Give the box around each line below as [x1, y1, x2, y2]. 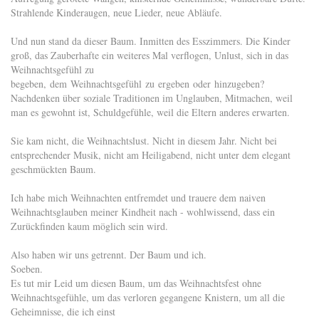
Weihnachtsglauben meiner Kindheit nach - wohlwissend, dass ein [11, 205, 275, 219]
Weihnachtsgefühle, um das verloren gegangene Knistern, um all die [11, 291, 285, 304]
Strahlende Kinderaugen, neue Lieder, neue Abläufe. [11, 6, 222, 19]
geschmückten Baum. [11, 162, 96, 176]
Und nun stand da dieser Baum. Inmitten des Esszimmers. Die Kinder [11, 34, 291, 48]
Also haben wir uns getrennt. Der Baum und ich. [11, 248, 206, 261]
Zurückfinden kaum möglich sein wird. [11, 219, 168, 233]
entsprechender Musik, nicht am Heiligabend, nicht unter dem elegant [11, 148, 291, 162]
